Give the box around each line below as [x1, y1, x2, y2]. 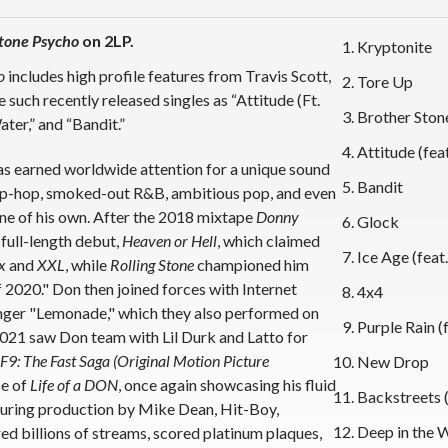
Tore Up [356, 71, 413, 91]
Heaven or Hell [122, 230, 217, 250]
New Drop [356, 351, 429, 371]
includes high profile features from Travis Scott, [5, 65, 331, 85]
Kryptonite [356, 36, 432, 56]
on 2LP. [79, 30, 134, 50]
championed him [194, 254, 309, 274]
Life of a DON [30, 374, 118, 394]
